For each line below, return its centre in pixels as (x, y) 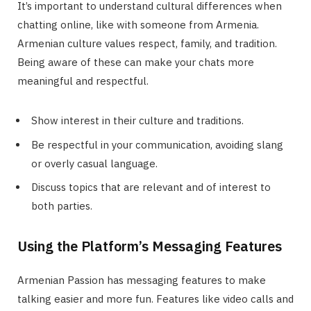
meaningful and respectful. (83, 81)
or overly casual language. (94, 163)
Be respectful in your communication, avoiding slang (157, 144)
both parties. (62, 206)
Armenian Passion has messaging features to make (142, 280)
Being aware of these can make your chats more (136, 62)
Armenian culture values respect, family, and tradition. (147, 44)
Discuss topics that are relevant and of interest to (151, 187)
